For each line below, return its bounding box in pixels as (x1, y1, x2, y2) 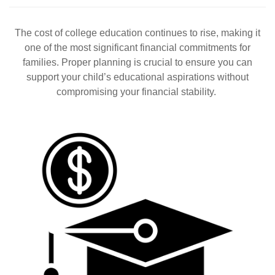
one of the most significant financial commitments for (25, 42, 250, 53)
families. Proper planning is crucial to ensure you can (23, 57, 252, 68)
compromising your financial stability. (56, 87, 219, 97)
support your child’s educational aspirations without (26, 72, 249, 82)
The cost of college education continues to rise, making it (15, 28, 260, 38)
